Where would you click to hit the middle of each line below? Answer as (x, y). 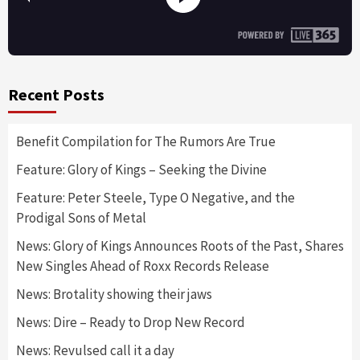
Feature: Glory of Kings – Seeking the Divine (141, 169)
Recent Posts (56, 94)
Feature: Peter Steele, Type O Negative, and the (155, 197)
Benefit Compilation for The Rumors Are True (146, 141)
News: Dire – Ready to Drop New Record (131, 322)
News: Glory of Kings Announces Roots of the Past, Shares (180, 245)
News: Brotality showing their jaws (114, 294)
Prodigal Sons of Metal (81, 217)
